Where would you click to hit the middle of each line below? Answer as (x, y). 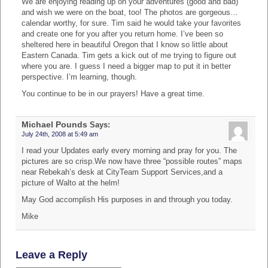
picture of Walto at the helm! (71, 183)
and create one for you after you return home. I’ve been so (122, 34)
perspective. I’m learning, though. (79, 77)
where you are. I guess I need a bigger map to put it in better (126, 66)
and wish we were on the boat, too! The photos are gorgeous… (130, 12)
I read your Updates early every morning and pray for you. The (129, 150)
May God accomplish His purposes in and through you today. (127, 200)
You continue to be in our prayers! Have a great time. (113, 94)
